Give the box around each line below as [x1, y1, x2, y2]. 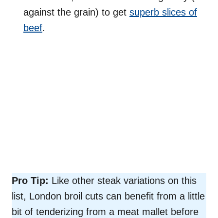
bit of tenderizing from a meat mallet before [12, 206, 199, 217]
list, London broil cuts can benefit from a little [12, 190, 205, 201]
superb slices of [129, 6, 197, 18]
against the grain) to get [23, 6, 129, 18]
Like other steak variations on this [49, 175, 197, 186]
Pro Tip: [12, 175, 49, 186]
